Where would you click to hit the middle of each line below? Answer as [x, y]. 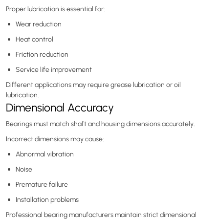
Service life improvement [54, 69]
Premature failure [42, 184]
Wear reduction [39, 24]
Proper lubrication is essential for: [55, 9]
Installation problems [47, 199]
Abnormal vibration [45, 154]
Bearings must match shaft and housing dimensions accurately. [100, 123]
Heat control [34, 39]
